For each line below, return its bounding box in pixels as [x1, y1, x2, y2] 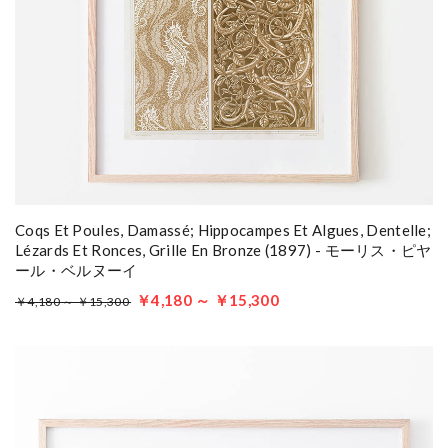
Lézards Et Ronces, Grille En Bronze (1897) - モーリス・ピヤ [15, 241, 432, 259]
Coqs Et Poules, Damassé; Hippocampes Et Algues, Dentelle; [15, 221, 432, 239]
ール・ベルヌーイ [15, 261, 138, 279]
